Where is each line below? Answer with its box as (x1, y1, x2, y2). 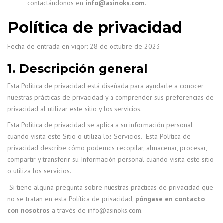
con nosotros (7, 206, 50, 215)
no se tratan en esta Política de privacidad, (7, 194, 135, 203)
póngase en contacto (135, 194, 205, 203)
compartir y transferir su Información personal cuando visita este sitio (7, 155, 214, 164)
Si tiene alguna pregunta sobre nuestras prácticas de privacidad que (7, 183, 213, 192)
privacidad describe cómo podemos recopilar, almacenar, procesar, (7, 143, 207, 152)
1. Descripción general (7, 61, 151, 76)
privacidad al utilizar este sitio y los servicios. (7, 104, 143, 113)
